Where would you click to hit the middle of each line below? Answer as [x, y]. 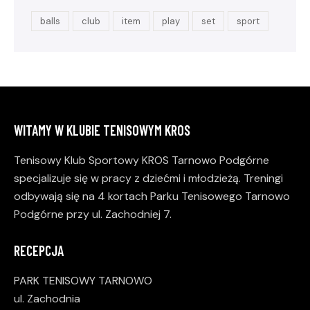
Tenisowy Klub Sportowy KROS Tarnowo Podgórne [142, 160]
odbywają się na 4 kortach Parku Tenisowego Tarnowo [152, 196]
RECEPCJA [39, 251]
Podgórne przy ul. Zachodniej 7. [93, 214]
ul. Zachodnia [47, 298]
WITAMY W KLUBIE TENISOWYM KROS [102, 130]
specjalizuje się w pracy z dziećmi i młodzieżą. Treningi [148, 178]
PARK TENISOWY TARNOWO [83, 280]
